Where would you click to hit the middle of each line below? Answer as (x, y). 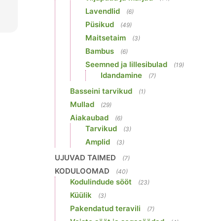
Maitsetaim (106, 38)
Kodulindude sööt (101, 182)
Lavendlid (103, 11)
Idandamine (121, 75)
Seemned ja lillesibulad (126, 64)
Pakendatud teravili (105, 208)
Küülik (81, 195)
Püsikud (100, 24)
